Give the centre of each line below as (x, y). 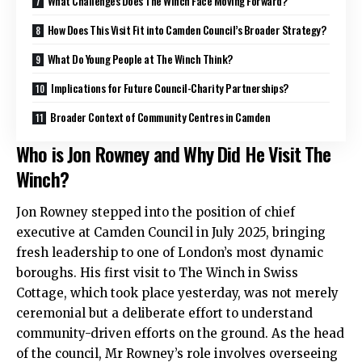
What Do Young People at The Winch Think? (140, 58)
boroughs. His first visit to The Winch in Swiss (157, 273)
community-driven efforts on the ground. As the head (180, 334)
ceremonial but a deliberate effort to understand (164, 314)
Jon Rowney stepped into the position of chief (156, 213)
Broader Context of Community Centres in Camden (160, 116)
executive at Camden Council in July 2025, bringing (171, 233)
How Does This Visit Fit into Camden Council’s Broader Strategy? (187, 29)
